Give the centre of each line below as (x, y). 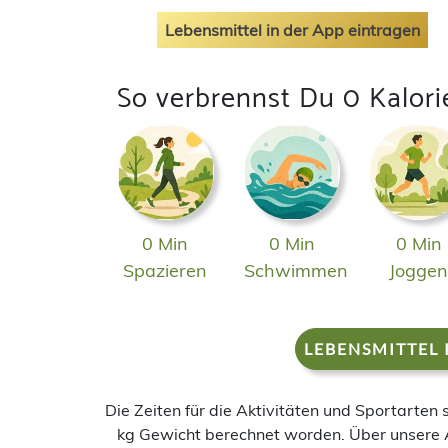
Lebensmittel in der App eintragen (292, 29)
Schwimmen (295, 271)
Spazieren (165, 271)
